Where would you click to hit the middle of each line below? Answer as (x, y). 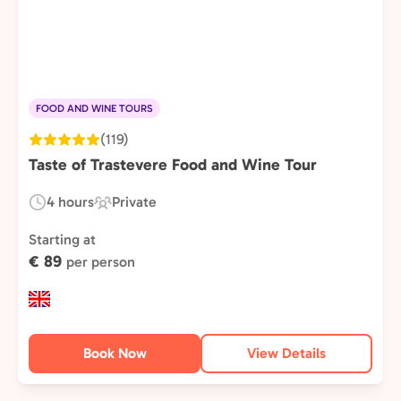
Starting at (62, 239)
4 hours (70, 202)
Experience (129, 212)
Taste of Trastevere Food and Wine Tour (173, 165)
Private (134, 202)
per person (101, 262)
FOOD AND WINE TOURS (94, 108)
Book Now (115, 353)
